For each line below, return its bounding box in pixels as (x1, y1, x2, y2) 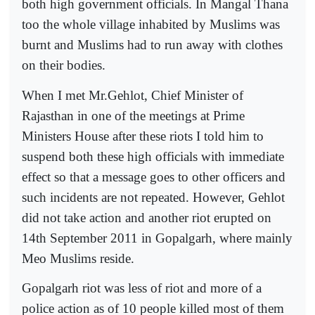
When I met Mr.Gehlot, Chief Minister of (22, 87, 243, 103)
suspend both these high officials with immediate (22, 148, 284, 164)
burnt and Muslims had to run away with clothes (22, 37, 283, 53)
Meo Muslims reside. (22, 250, 134, 266)
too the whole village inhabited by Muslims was (22, 17, 280, 32)
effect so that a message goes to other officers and (22, 169, 285, 184)
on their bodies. (22, 58, 105, 73)
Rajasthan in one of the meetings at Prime (22, 108, 245, 123)
